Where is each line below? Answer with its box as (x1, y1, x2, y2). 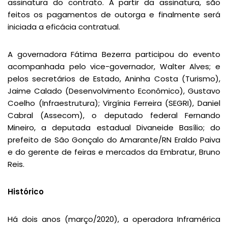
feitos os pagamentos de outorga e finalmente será (8, 9, 220, 20)
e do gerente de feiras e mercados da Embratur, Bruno (8, 147, 220, 158)
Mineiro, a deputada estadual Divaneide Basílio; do (8, 122, 220, 133)
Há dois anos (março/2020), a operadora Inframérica (8, 214, 220, 225)
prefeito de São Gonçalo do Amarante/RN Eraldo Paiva (8, 134, 220, 146)
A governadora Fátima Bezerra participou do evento (8, 49, 220, 60)
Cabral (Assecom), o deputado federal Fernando (8, 110, 220, 121)
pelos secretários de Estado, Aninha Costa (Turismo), (8, 73, 220, 84)
